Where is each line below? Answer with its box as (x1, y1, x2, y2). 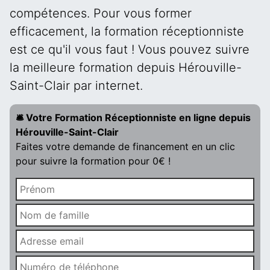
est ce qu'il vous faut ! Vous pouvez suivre (10, 42, 250, 57)
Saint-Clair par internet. (10, 78, 143, 93)
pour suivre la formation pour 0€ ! (16, 155, 171, 167)
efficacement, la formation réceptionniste (10, 24, 244, 39)
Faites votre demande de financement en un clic (16, 140, 235, 152)
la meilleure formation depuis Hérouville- (10, 60, 242, 75)
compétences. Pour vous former (10, 6, 192, 20)
